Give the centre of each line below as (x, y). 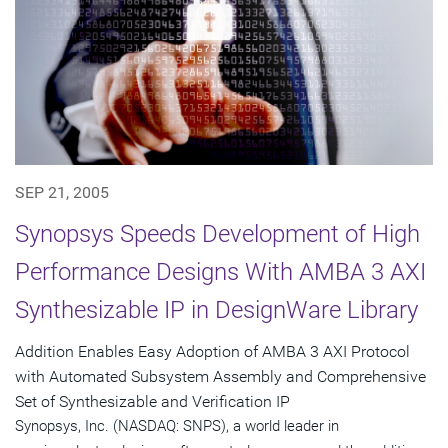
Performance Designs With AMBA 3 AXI (220, 271)
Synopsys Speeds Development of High (217, 233)
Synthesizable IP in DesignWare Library (216, 309)
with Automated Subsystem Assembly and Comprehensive (220, 376)
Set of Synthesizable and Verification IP (152, 401)
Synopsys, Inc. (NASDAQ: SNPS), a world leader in (177, 425)
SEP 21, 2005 (62, 192)
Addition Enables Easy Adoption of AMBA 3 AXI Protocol (212, 351)
